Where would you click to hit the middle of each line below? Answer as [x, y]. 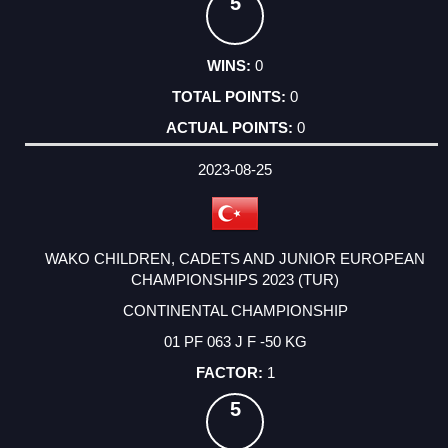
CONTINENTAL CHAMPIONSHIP [235, 310]
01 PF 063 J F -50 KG [235, 341]
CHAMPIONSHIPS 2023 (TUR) [235, 279]
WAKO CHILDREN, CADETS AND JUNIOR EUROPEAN [235, 258]
